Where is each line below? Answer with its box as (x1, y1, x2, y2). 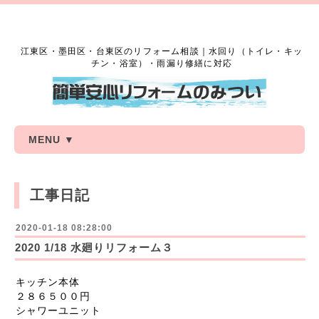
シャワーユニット (16, 305, 101, 316)
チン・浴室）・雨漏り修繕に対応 (91, 58, 232, 68)
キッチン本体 (16, 276, 80, 288)
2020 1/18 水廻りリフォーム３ (15, 241, 173, 253)
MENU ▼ (28, 134, 75, 145)
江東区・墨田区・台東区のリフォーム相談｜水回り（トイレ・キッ (21, 46, 303, 56)
